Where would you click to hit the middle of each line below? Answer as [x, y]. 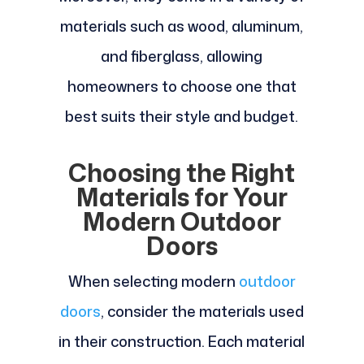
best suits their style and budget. [182, 117]
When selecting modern [153, 282]
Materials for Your [182, 197]
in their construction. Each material [182, 342]
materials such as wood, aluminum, [182, 26]
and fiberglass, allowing [182, 56]
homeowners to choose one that [182, 87]
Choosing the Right [182, 173]
